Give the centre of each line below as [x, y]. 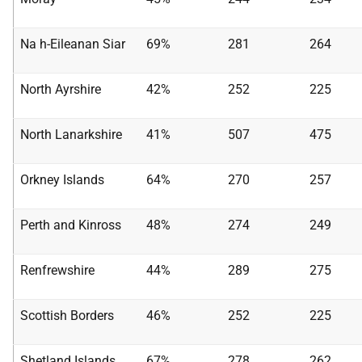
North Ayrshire [61, 89]
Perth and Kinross [71, 225]
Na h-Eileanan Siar [73, 44]
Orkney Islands [62, 180]
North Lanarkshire [71, 135]
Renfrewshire [57, 270]
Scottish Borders [67, 316]
